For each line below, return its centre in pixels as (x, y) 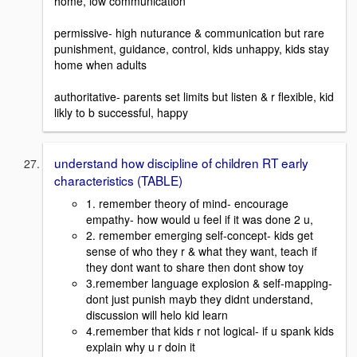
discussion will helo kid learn (157, 314)
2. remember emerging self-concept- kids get (200, 235)
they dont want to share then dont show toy (195, 267)
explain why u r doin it (141, 346)
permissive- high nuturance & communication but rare (189, 32)
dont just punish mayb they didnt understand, (200, 298)
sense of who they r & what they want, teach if (202, 251)
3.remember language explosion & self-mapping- (209, 282)
